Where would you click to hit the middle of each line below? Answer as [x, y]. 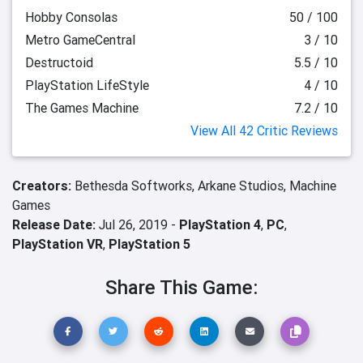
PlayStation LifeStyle [87, 85]
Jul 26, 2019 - [137, 224]
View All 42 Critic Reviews [264, 130]
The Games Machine [82, 108]
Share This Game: [181, 287]
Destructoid [59, 62]
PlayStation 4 [220, 224]
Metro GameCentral [80, 40]
